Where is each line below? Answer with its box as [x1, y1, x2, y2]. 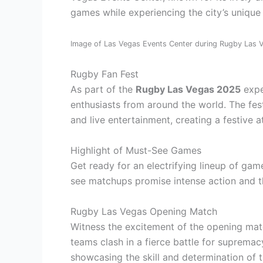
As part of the [70, 83, 136, 96]
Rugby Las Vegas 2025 [136, 83, 241, 96]
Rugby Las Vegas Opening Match [70, 205, 217, 217]
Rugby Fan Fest [70, 68, 139, 80]
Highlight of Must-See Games [70, 144, 201, 156]
